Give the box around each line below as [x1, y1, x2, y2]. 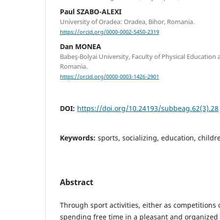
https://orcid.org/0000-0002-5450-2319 [60, 28, 159, 36]
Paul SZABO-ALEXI [60, 6, 121, 16]
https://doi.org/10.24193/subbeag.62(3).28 [77, 104, 219, 113]
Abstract [60, 177, 93, 188]
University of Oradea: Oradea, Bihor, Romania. [60, 17, 194, 26]
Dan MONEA [60, 42, 101, 52]
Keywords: [60, 133, 98, 143]
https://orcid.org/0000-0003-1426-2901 [60, 73, 159, 81]
